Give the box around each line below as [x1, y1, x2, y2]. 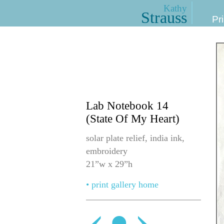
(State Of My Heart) [86, 112, 179, 125]
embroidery [86, 145, 127, 156]
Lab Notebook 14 [86, 99, 168, 112]
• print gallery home [86, 179, 158, 190]
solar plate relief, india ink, [86, 132, 184, 143]
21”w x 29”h [86, 158, 132, 169]
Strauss [140, 8, 187, 27]
